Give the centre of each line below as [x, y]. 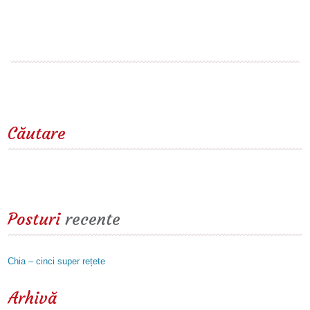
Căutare [37, 134]
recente [91, 220]
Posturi [34, 220]
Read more [44, 22]
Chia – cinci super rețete [57, 262]
